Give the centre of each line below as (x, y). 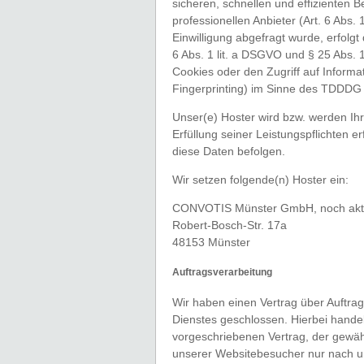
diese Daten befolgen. (229, 151)
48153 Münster (211, 242)
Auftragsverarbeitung (222, 272)
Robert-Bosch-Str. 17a (230, 225)
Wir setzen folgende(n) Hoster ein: (260, 179)
